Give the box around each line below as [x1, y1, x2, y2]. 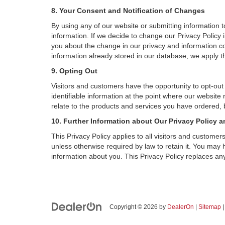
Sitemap [198, 203, 221, 210]
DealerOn [167, 203, 194, 210]
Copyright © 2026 [109, 203, 159, 210]
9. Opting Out [51, 67, 97, 75]
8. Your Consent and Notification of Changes [51, 7, 205, 15]
